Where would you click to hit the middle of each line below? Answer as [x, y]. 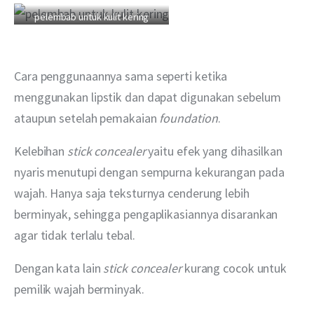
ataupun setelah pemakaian [87, 118]
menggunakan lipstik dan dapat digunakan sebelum [149, 97]
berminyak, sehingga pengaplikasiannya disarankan [148, 214]
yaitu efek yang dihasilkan [217, 151]
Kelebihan [41, 151]
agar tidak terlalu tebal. [75, 235]
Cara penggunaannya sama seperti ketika [122, 76]
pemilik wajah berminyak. [79, 289]
